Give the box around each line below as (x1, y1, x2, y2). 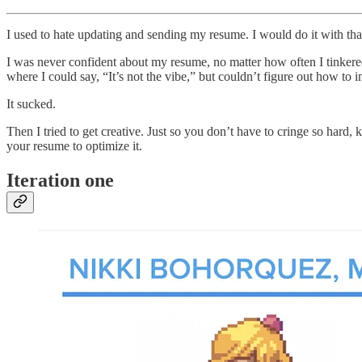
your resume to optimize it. (6, 139, 142, 154)
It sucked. (6, 97, 56, 112)
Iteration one (6, 170, 114, 192)
